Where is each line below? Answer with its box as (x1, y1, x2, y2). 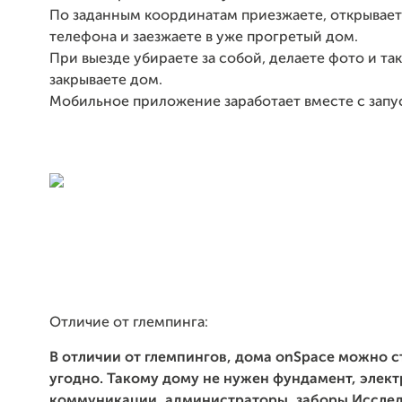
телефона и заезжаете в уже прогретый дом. (49, 31, 358, 45)
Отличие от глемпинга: (49, 316, 208, 330)
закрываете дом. (49, 74, 162, 88)
